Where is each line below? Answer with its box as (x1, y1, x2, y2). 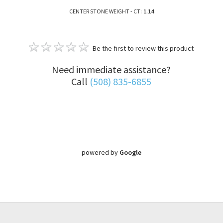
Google (119, 147, 141, 157)
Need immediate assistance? (52, 63, 171, 76)
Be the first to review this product (93, 43, 194, 53)
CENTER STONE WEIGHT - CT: (69, 7, 142, 15)
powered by (81, 147, 119, 157)
